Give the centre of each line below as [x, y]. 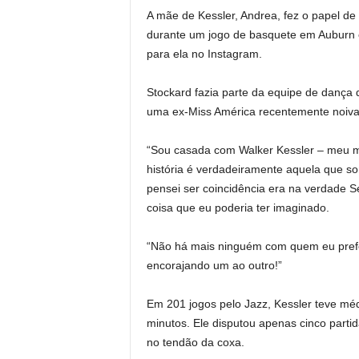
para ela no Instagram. [204, 54]
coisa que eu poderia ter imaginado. [238, 208]
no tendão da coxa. [195, 342]
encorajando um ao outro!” [214, 265]
